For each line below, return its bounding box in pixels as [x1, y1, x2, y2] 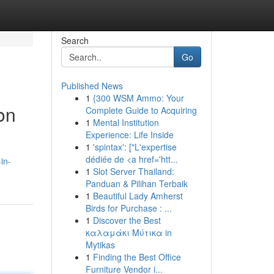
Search [61, 34, 89, 46]
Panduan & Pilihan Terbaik [85, 177, 188, 190]
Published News [61, 80, 123, 92]
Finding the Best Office [92, 251, 181, 263]
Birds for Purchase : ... [85, 202, 172, 214]
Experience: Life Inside [85, 128, 174, 141]
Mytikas [85, 239, 115, 251]
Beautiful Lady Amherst [92, 190, 183, 202]
